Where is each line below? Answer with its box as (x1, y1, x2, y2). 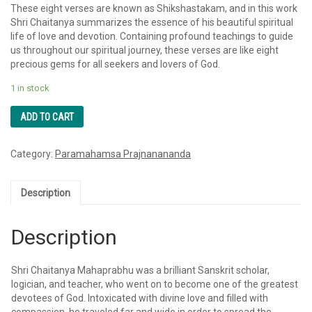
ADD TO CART (20, 111, 74, 123)
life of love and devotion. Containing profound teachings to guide (10, 30, 293, 42)
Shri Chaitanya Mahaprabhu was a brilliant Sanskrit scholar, (11, 264, 270, 276)
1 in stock (10, 82, 49, 93)
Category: (10, 148, 55, 160)
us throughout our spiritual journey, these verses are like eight (10, 44, 279, 56)
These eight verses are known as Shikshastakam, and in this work (10, 2, 297, 14)
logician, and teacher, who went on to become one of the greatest (11, 278, 298, 290)
